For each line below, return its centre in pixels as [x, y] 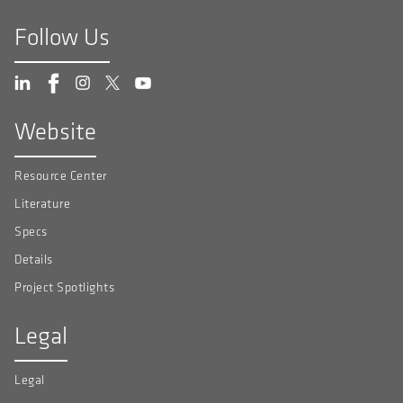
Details [34, 259]
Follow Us [62, 36]
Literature [42, 203]
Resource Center [61, 175]
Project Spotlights [64, 287]
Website [55, 131]
